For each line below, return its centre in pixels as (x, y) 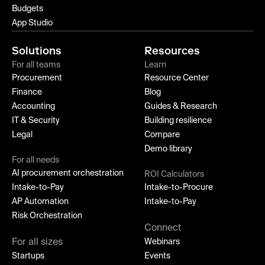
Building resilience (178, 120)
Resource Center (177, 78)
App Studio (32, 23)
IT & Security (36, 120)
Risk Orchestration (47, 216)
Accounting (33, 106)
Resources (172, 51)
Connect (163, 228)
